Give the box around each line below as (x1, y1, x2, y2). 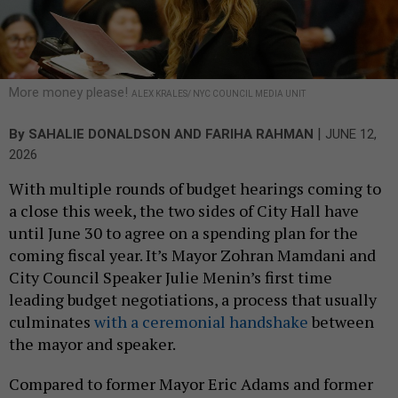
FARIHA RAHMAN (205, 126, 314, 143)
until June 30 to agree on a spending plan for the (9, 222, 358, 244)
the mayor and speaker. (9, 333, 179, 355)
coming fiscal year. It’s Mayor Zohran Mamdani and (9, 244, 376, 267)
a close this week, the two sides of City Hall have (9, 200, 359, 222)
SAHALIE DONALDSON (28, 126, 171, 143)
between (308, 311, 374, 333)
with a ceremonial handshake (94, 311, 308, 333)
